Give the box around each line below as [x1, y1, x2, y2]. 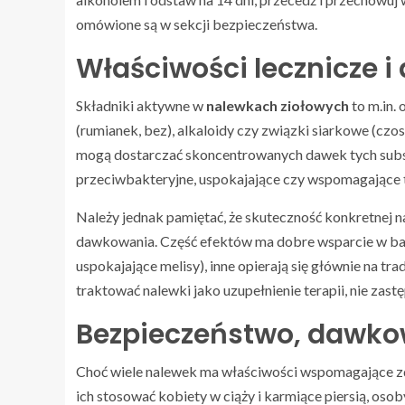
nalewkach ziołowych [206, 97, 349, 115]
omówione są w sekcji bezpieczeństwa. [76, 15, 317, 33]
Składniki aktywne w [76, 97, 206, 115]
